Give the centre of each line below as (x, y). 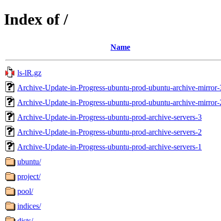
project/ (29, 176)
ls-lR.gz (29, 73)
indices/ (29, 206)
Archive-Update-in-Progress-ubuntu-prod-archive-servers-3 (110, 117)
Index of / (36, 19)
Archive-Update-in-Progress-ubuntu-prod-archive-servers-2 (110, 132)
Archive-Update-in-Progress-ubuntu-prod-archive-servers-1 (110, 147)
